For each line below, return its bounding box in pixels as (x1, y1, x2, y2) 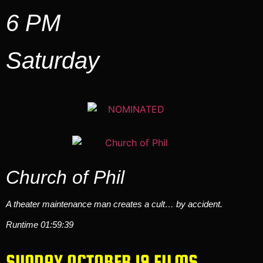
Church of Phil (6, 166, 124, 188)
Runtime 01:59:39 (6, 220, 73, 230)
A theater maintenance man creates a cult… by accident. (6, 198, 222, 209)
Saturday (6, 47, 99, 73)
